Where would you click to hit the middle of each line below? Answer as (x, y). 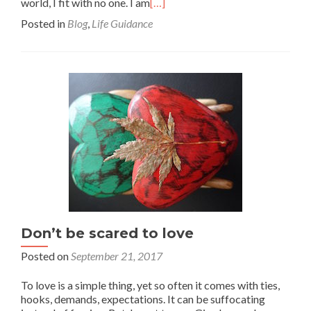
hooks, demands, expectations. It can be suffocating (143, 299)
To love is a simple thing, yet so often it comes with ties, (150, 285)
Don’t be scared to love (107, 233)
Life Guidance (122, 23)
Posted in (44, 23)
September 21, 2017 (117, 255)
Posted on (46, 255)
